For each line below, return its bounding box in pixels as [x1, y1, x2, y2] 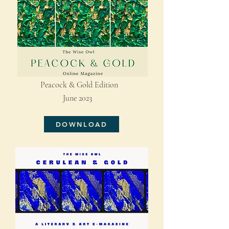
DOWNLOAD [55, 120, 108, 128]
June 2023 [28, 93, 92, 103]
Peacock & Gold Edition [28, 80, 118, 90]
